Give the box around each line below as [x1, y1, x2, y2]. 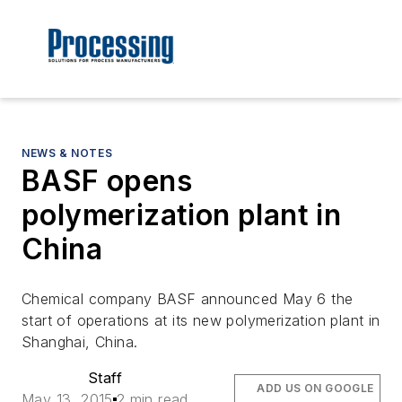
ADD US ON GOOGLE [257, 381, 374, 396]
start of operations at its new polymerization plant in [22, 311, 380, 330]
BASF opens [22, 163, 192, 199]
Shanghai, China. [22, 333, 138, 352]
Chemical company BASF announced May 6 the [22, 290, 354, 309]
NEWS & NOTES [22, 146, 113, 161]
